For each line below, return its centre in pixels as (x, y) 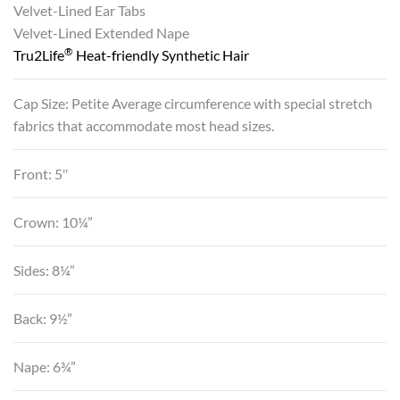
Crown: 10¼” (53, 221)
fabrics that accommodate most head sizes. (144, 125)
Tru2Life (39, 54)
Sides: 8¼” (44, 270)
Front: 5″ (41, 173)
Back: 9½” (43, 318)
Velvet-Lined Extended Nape (101, 32)
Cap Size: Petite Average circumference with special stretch (193, 103)
